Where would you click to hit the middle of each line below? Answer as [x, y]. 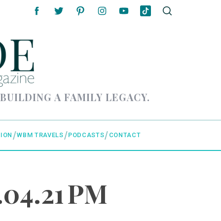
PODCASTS [86, 135]
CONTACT [125, 135]
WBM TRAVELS [40, 135]
